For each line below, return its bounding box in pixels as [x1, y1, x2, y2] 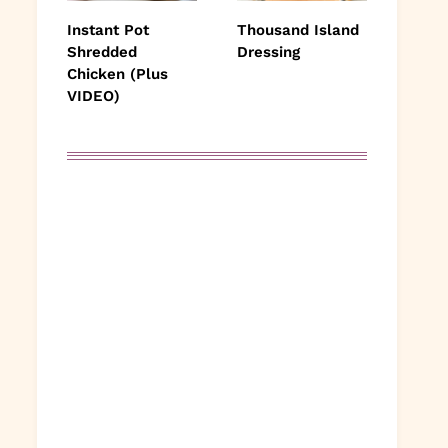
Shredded [67, 42, 137, 61]
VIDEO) [67, 86, 120, 105]
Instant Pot [67, 20, 149, 39]
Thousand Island [237, 20, 359, 39]
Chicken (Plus [67, 64, 168, 83]
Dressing [237, 42, 300, 61]
